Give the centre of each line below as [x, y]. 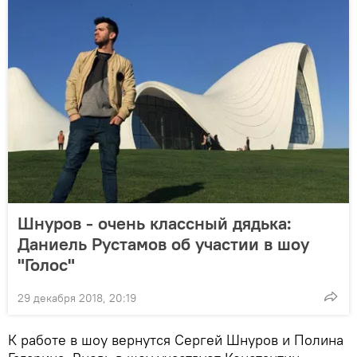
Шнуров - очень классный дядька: [155, 224]
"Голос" [46, 265]
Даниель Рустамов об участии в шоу [163, 244]
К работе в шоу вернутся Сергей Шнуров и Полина [176, 340]
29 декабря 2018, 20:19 [77, 298]
